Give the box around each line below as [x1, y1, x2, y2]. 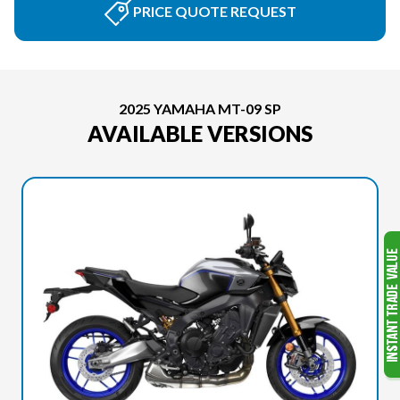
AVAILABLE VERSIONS [87, 121, 312, 146]
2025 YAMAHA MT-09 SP [119, 100, 281, 117]
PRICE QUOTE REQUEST [132, 3, 296, 20]
